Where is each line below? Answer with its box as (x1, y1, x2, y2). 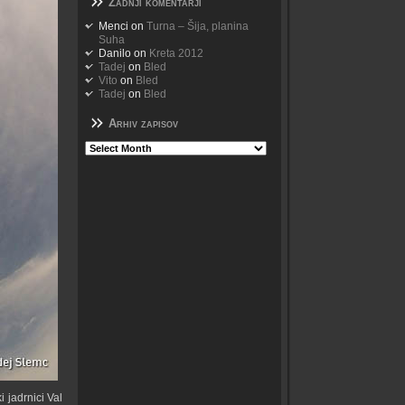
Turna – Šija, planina (146, 20, 249, 33)
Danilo (99, 47, 131, 60)
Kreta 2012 (149, 47, 203, 60)
